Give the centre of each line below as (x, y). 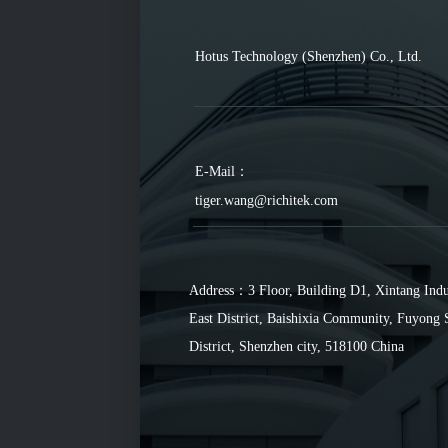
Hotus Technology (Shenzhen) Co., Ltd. (308, 56)
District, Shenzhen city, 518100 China (296, 346)
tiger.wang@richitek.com (266, 200)
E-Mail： (222, 171)
